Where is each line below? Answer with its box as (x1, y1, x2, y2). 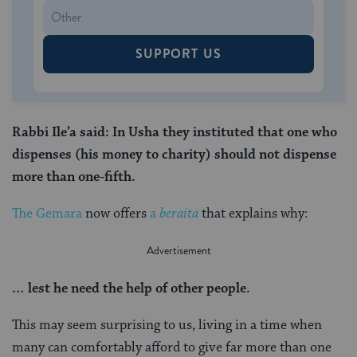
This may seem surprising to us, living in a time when (12, 316, 322, 334)
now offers (82, 204, 150, 222)
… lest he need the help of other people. (12, 279, 250, 297)
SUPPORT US (135, 44, 222, 63)
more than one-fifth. (12, 167, 135, 186)
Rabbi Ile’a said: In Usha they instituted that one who (12, 123, 337, 141)
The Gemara (12, 204, 82, 222)
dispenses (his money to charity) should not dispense (12, 145, 336, 163)
